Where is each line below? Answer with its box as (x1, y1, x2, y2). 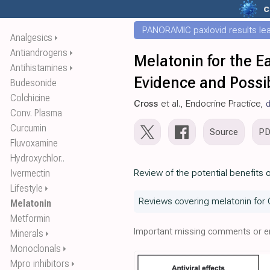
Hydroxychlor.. (10, 152, 64, 164)
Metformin (10, 213, 50, 224)
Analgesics (10, 32, 52, 43)
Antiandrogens (10, 47, 67, 58)
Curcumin (10, 122, 46, 134)
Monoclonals (10, 243, 61, 254)
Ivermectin (10, 168, 50, 179)
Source (210, 127, 238, 137)
